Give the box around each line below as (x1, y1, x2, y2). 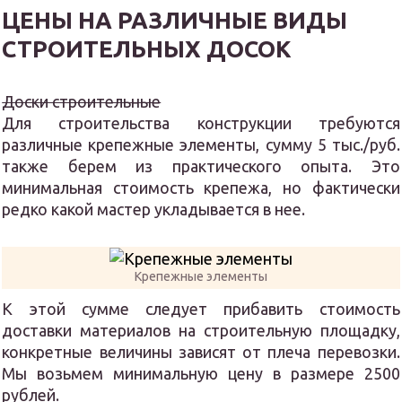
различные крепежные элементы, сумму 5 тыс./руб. (2, 135, 400, 153)
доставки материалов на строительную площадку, (2, 320, 400, 339)
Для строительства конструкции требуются (2, 113, 400, 132)
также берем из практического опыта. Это (2, 156, 400, 175)
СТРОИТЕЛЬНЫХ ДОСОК (2, 35, 293, 62)
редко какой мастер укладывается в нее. (2, 199, 306, 218)
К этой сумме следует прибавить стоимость (2, 299, 400, 318)
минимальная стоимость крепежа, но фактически (2, 178, 400, 197)
